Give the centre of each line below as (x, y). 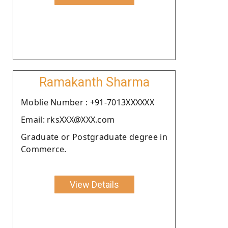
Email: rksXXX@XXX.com (68, 119)
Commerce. (44, 149)
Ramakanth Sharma (94, 82)
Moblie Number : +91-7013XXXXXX (88, 102)
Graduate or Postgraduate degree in (94, 137)
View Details (94, 184)
